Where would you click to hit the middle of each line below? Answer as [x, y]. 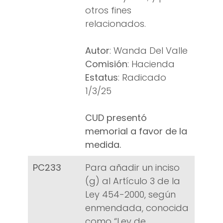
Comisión [106, 64]
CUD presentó [116, 118]
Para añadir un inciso [132, 168]
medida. [103, 145]
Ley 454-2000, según [130, 195]
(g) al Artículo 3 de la [133, 181]
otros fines [108, 10]
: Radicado [142, 78]
